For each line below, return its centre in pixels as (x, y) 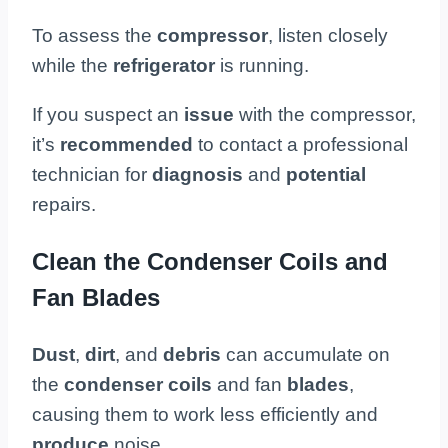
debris (194, 354)
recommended (129, 144)
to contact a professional (303, 144)
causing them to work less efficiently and (205, 414)
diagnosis (200, 174)
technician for (92, 174)
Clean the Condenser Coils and (210, 261)
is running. (267, 65)
